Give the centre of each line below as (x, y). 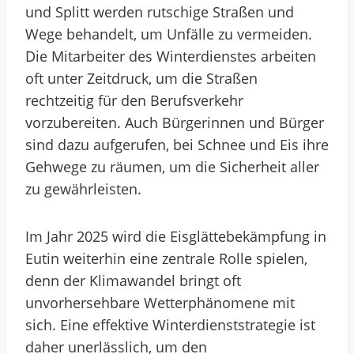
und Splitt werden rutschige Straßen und (160, 12)
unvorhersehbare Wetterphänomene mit (160, 303)
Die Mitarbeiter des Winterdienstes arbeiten (171, 56)
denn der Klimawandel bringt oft (133, 281)
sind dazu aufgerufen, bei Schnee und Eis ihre (177, 145)
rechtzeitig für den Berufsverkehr (134, 100)
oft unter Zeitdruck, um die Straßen (141, 78)
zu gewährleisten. (83, 189)
